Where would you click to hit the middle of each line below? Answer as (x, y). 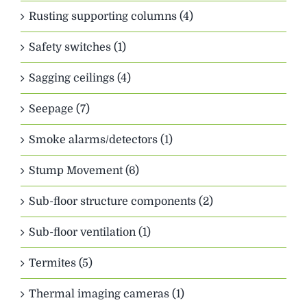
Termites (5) (61, 263)
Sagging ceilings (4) (80, 78)
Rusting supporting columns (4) (111, 17)
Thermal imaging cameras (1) (107, 294)
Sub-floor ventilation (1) (90, 233)
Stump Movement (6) (84, 171)
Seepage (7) (59, 109)
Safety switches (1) (77, 48)
